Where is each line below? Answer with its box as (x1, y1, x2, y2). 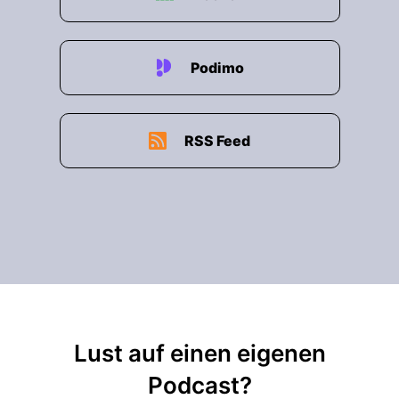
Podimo (191, 59, 244, 77)
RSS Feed (184, 132, 250, 150)
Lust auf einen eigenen (73, 339, 326, 367)
